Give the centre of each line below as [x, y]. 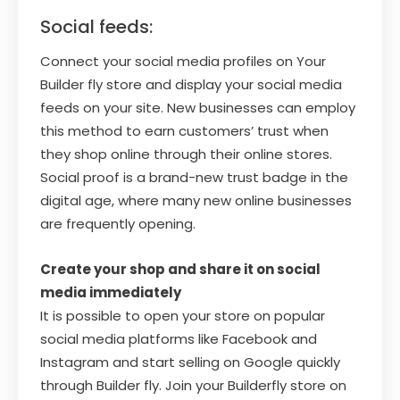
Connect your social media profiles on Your [183, 61]
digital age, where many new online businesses [196, 200]
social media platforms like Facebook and [179, 338]
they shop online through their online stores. [186, 154]
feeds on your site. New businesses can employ [198, 107]
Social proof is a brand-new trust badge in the [194, 177]
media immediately [111, 292]
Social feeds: [96, 26]
